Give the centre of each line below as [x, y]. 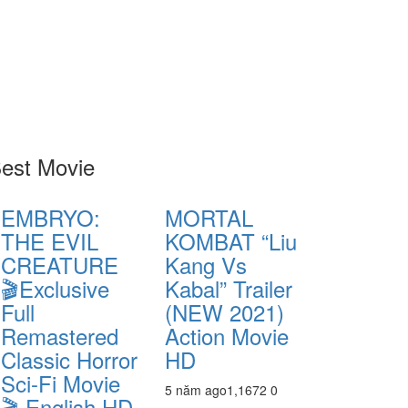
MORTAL [209, 217]
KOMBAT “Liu [231, 241]
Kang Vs [206, 265]
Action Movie [227, 336]
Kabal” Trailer [229, 288]
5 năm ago [196, 390]
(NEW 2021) [224, 312]
